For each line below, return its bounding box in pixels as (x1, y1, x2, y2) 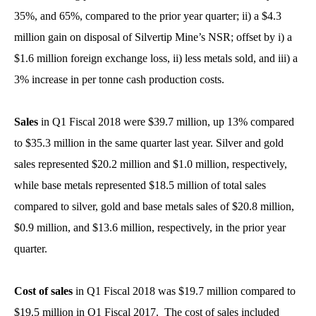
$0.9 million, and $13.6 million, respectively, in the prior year (14, 221, 286, 233)
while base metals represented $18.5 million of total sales (14, 179, 266, 191)
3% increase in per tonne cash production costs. (14, 73, 236, 85)
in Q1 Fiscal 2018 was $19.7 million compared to (73, 285, 296, 297)
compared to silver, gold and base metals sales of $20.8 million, (14, 200, 294, 212)
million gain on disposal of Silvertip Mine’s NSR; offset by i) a (14, 31, 292, 43)
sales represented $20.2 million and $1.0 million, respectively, (14, 158, 287, 170)
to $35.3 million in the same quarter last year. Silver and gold (14, 137, 284, 149)
